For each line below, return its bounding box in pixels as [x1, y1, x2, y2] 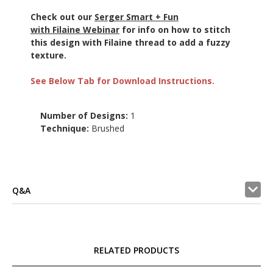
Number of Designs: [40, 109, 131, 121]
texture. [30, 49, 69, 61]
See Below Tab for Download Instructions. [30, 74, 214, 87]
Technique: [40, 122, 92, 134]
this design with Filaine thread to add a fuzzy [30, 36, 230, 48]
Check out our [30, 10, 94, 23]
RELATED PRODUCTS [94, 244, 179, 256]
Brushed [91, 122, 125, 134]
